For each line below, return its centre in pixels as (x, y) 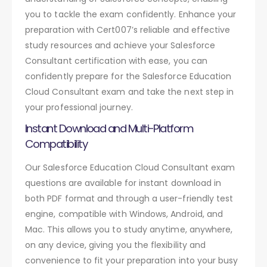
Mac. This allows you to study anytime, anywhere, (129, 229)
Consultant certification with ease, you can (117, 60)
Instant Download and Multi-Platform (109, 128)
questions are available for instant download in (123, 183)
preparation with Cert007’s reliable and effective (128, 30)
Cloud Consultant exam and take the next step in (130, 91)
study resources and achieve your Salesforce (120, 45)
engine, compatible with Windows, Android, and (124, 214)
